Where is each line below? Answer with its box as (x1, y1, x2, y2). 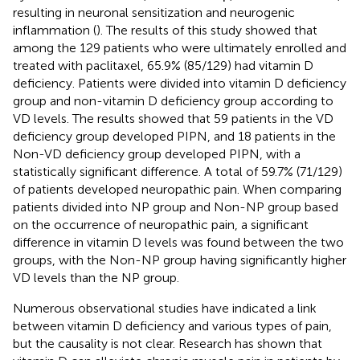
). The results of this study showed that (96, 22, 317, 38)
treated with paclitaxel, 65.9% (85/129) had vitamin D (13, 57, 313, 73)
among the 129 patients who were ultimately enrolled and (13, 39, 346, 55)
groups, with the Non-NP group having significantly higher (13, 252, 346, 268)
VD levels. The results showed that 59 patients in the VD (13, 110, 333, 126)
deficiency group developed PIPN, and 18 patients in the (13, 128, 336, 144)
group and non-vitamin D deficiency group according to (13, 92, 333, 108)
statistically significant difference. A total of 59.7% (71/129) (13, 163, 342, 179)
